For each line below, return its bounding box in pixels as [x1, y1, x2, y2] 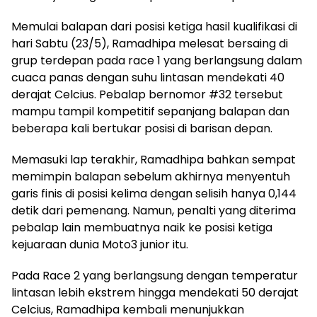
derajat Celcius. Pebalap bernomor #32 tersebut [11, 86, 283, 103]
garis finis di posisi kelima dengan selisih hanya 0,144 [11, 185, 296, 202]
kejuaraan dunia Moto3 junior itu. [11, 236, 188, 253]
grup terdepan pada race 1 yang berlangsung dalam [11, 52, 302, 69]
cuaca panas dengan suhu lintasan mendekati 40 [11, 69, 284, 86]
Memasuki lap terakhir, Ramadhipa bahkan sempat [11, 151, 296, 168]
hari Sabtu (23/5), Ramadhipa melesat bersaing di [11, 35, 288, 52]
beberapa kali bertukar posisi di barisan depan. [11, 120, 272, 137]
